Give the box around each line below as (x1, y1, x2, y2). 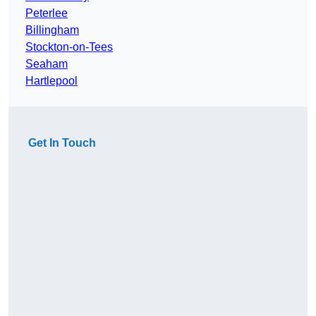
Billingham (25, 24, 79, 37)
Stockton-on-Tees (25, 41, 113, 54)
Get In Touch (28, 137, 96, 150)
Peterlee (25, 7, 68, 20)
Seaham (25, 58, 68, 71)
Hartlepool (25, 75, 78, 87)
